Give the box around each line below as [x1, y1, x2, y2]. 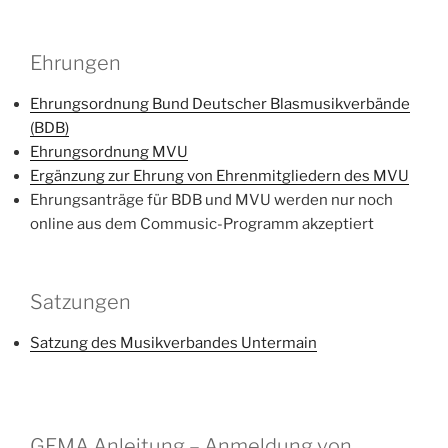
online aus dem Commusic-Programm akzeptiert [30, 214, 374, 233]
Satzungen [30, 290, 131, 314]
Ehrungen [30, 50, 121, 75]
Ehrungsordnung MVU [30, 142, 188, 161]
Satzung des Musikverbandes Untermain [30, 334, 317, 352]
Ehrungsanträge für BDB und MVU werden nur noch [30, 190, 393, 209]
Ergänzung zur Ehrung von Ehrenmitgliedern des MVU [30, 166, 409, 185]
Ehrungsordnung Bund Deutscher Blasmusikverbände [30, 94, 410, 113]
